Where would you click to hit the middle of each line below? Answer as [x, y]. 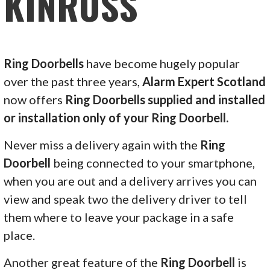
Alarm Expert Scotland [204, 81]
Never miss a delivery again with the [102, 144]
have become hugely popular [162, 63]
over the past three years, [73, 81]
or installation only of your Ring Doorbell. [116, 117]
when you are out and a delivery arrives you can [130, 181]
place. [20, 235]
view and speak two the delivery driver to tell [126, 199]
